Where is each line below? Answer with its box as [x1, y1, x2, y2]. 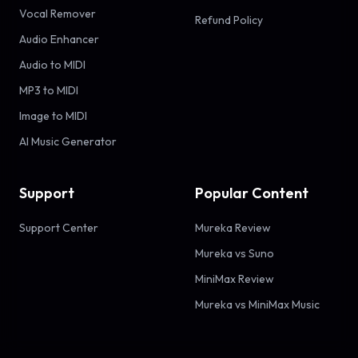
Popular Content [195, 183, 308, 202]
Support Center [19, 220, 98, 235]
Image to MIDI [19, 108, 87, 123]
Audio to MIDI [19, 57, 86, 72]
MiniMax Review [195, 271, 274, 286]
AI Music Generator [19, 133, 117, 149]
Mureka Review [195, 220, 271, 235]
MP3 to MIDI [19, 82, 78, 97]
